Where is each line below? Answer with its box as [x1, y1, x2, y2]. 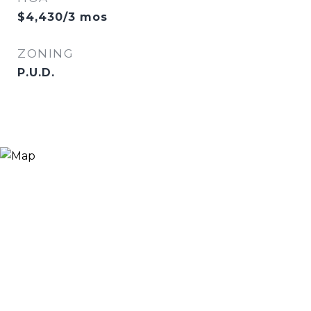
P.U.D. [17, 66, 55, 79]
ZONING [17, 47, 74, 60]
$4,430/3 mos [17, 10, 108, 24]
